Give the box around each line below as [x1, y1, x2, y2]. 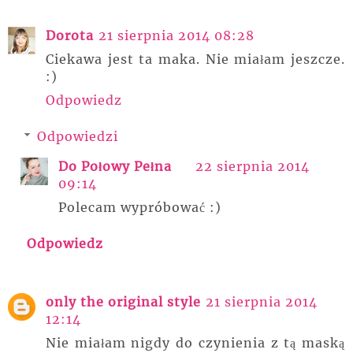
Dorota [46, 28, 94, 43]
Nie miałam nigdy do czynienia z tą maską [46, 335, 345, 351]
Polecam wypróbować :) [58, 199, 221, 215]
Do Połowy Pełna [58, 158, 172, 174]
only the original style [46, 294, 201, 310]
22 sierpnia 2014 [195, 158, 310, 174]
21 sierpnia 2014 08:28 [98, 28, 255, 43]
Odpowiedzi [36, 128, 118, 144]
